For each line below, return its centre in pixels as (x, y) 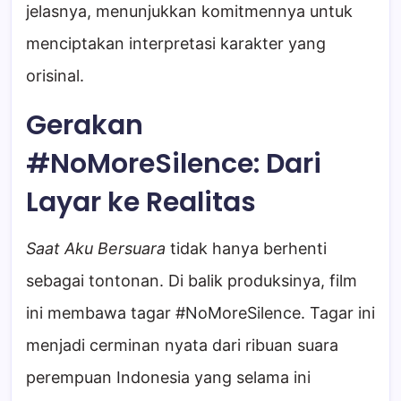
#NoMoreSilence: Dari (174, 163)
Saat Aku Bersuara (96, 248)
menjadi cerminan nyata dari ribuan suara (182, 345)
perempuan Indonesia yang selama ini (168, 377)
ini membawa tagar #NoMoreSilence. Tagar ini (200, 312)
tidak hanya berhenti (246, 248)
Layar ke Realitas (141, 202)
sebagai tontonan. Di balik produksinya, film (192, 280)
